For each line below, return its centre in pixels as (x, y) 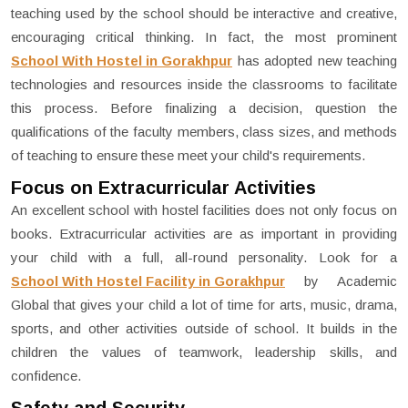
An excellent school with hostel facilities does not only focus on (204, 210)
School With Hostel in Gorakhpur (122, 61)
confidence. (46, 376)
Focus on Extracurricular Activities (163, 188)
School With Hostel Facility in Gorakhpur (148, 281)
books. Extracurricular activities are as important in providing (204, 234)
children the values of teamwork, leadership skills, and (204, 352)
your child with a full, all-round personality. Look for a (204, 258)
